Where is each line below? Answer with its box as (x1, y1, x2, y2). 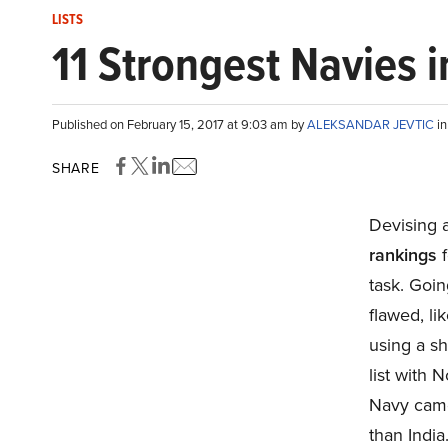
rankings (368, 242, 437, 267)
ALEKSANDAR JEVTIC (307, 115, 437, 133)
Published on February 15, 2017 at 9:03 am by (52, 115, 307, 133)
